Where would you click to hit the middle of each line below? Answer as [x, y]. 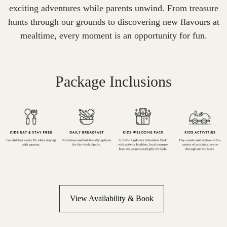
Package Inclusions [113, 82]
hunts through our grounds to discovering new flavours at [113, 22]
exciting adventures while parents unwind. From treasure [113, 8]
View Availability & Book [112, 198]
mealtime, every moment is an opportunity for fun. [113, 35]
